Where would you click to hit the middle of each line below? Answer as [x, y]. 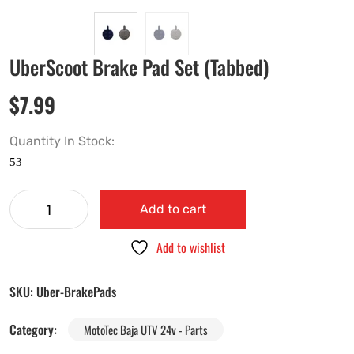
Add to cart [173, 209]
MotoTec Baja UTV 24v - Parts [146, 330]
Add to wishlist [190, 248]
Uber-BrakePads [76, 292]
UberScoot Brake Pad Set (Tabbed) [139, 67]
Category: [35, 330]
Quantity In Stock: [64, 141]
